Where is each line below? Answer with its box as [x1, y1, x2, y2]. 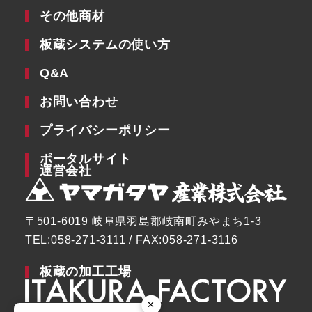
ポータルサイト [39, 151, 132, 166]
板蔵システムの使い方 [39, 37, 171, 52]
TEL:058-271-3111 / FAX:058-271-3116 [24, 234, 238, 247]
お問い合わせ [39, 94, 118, 109]
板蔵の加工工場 [39, 265, 132, 279]
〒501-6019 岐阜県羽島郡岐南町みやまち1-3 [24, 215, 262, 228]
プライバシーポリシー [39, 123, 171, 137]
